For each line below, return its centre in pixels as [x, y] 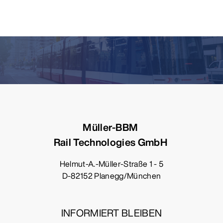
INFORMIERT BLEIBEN [111, 213]
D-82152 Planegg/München [111, 176]
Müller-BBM [111, 127]
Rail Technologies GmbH [111, 142]
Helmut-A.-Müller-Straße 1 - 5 [111, 164]
